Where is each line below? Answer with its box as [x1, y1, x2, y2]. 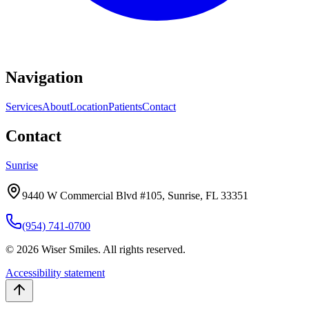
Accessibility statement [6, 267, 105, 279]
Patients [108, 101, 142, 113]
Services [6, 101, 42, 113]
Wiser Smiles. [39, 243, 103, 255]
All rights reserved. [103, 243, 186, 255]
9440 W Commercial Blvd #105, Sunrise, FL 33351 [22, 190, 248, 201]
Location [70, 101, 108, 113]
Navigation [6, 68, 83, 87]
